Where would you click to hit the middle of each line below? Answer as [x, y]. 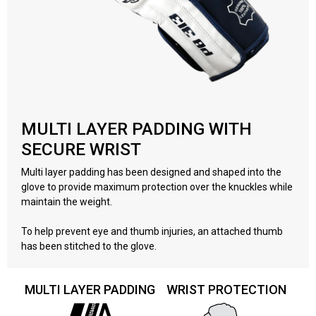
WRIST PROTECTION [226, 289]
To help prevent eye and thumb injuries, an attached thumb [152, 231]
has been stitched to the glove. [89, 246]
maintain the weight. [68, 201]
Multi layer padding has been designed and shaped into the [151, 172]
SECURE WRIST [81, 149]
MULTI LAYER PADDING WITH [136, 128]
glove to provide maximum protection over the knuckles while [157, 187]
